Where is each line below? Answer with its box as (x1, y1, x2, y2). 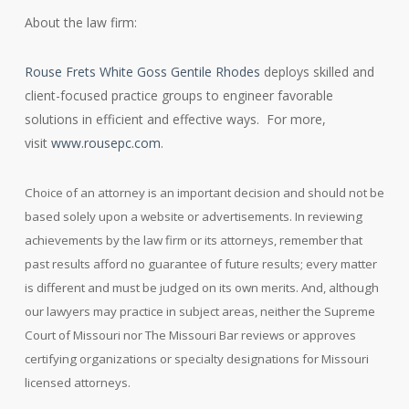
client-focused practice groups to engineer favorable (24, 87, 333, 104)
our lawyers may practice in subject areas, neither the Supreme (24, 303, 375, 320)
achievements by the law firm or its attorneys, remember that (24, 232, 362, 248)
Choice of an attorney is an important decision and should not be (24, 184, 384, 201)
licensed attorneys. (24, 374, 131, 391)
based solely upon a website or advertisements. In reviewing (24, 208, 362, 225)
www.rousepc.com (50, 134, 161, 152)
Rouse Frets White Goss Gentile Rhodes (24, 63, 260, 80)
